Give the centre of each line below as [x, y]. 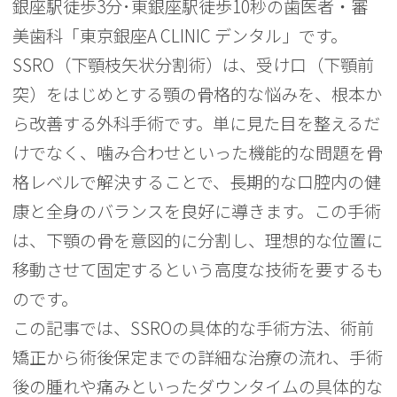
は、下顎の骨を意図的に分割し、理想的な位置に [198, 240]
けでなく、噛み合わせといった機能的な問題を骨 [198, 152]
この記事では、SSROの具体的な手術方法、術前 [194, 328]
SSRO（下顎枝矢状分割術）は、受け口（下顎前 [194, 65]
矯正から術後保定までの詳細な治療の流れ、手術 [198, 357]
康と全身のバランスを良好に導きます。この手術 [197, 211]
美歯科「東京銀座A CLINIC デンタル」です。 [180, 35]
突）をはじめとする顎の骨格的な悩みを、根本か [198, 94]
